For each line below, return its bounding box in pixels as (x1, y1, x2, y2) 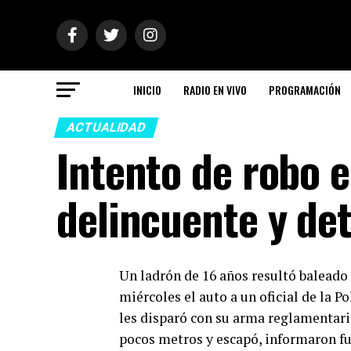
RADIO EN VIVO (183, 81, 247, 98)
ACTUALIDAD (64, 120, 148, 135)
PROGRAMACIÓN (268, 81, 341, 98)
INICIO (132, 81, 161, 98)
